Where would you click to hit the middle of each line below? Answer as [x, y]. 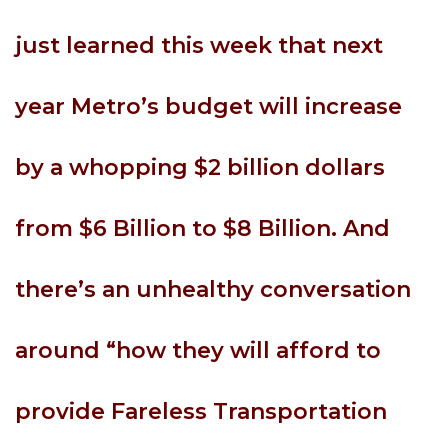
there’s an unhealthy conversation [213, 289]
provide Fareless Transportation [201, 411]
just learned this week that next [199, 45]
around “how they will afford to [198, 350]
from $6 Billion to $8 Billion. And [202, 228]
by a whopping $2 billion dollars [200, 167]
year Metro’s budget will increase [208, 106]
